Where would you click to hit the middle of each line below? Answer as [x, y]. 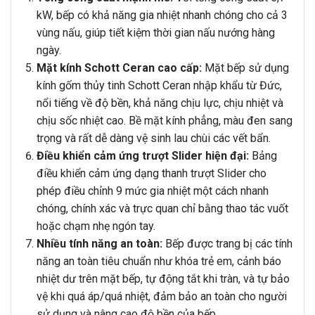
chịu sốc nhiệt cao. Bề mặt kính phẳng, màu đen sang [164, 121]
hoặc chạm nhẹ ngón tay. [96, 226]
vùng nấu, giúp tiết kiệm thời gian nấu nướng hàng [155, 33]
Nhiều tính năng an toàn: [99, 244]
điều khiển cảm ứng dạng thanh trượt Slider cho [151, 174]
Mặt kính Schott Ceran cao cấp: [119, 68]
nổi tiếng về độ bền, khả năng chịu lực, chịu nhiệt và [160, 103]
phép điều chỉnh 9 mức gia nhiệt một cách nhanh [152, 191]
